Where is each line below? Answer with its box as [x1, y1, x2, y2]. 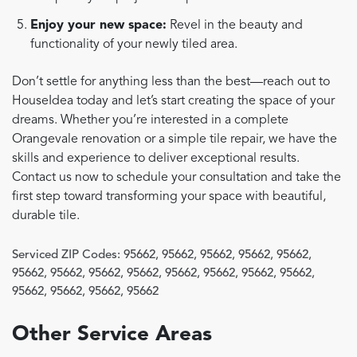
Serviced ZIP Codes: [12, 249, 120, 262]
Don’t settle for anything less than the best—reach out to [12, 76, 330, 89]
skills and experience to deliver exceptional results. [12, 152, 300, 166]
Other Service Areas [12, 324, 212, 346]
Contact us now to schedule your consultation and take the [12, 171, 341, 185]
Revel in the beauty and [167, 18, 304, 32]
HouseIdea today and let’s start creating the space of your [12, 95, 335, 108]
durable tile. [12, 210, 80, 223]
